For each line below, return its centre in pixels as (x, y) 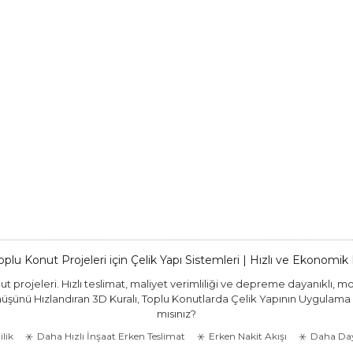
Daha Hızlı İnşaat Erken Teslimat (111, 336)
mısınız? (176, 314)
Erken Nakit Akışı (248, 336)
